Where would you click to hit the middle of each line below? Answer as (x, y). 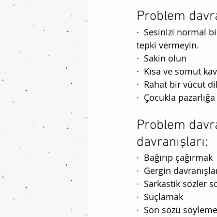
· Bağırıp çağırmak (175, 158)
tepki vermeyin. (169, 45)
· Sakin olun (162, 58)
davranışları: (172, 143)
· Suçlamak (161, 197)
